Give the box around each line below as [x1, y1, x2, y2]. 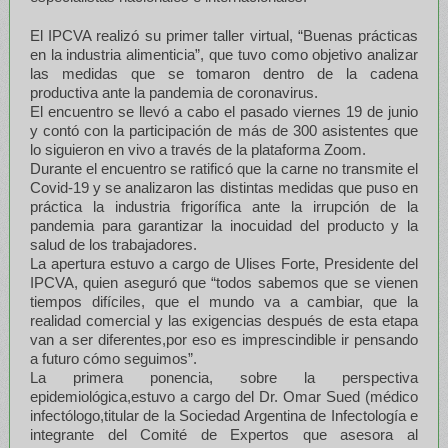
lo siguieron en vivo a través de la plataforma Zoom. [29, 140, 366, 158]
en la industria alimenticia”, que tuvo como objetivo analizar [29, 45, 419, 63]
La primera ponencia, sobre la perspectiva [29, 368, 419, 386]
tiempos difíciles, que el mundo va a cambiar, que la [29, 292, 419, 310]
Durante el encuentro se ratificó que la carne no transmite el [29, 159, 419, 177]
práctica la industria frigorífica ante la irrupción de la [29, 197, 419, 215]
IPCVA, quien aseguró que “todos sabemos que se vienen [29, 273, 419, 291]
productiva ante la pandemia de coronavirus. [29, 83, 318, 101]
